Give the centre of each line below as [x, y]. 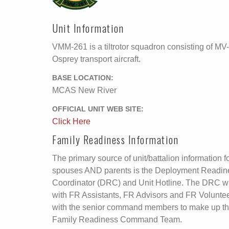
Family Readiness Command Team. [117, 220]
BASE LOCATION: [83, 78]
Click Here [71, 121]
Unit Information [88, 28]
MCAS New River [84, 90]
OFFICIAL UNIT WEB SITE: [98, 109]
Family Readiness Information [115, 140]
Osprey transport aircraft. [96, 59]
